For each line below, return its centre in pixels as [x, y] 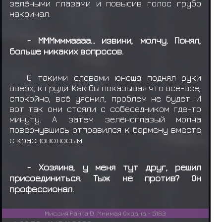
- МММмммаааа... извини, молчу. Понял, [114, 40]
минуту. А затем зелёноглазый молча [105, 119]
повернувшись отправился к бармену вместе [105, 130]
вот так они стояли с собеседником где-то [105, 109]
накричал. [31, 13]
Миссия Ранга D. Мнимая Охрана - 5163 [105, 213]
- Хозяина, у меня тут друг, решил [114, 167]
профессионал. [43, 189]
